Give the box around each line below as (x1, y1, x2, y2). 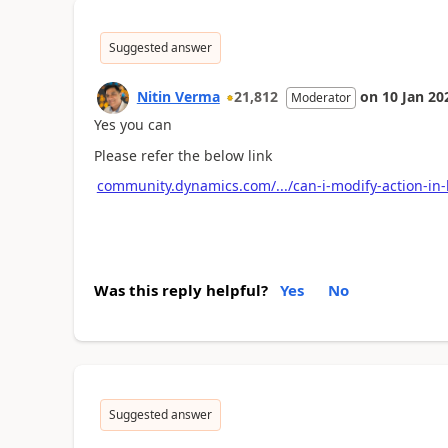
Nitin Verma (136, 87, 220, 106)
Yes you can (93, 115, 172, 134)
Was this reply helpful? (93, 279, 268, 300)
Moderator (290, 89, 351, 106)
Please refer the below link (93, 145, 272, 165)
